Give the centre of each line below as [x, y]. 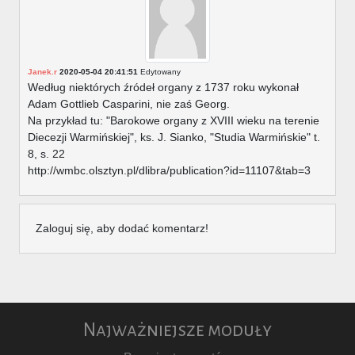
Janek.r [42, 72]
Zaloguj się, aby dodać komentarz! [122, 229]
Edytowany [159, 72]
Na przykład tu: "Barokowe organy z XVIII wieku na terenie [174, 121]
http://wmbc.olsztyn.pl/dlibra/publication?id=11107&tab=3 [169, 171]
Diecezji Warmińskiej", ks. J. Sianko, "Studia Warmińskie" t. [174, 137]
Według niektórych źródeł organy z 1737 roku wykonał [163, 88]
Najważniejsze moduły [177, 330]
